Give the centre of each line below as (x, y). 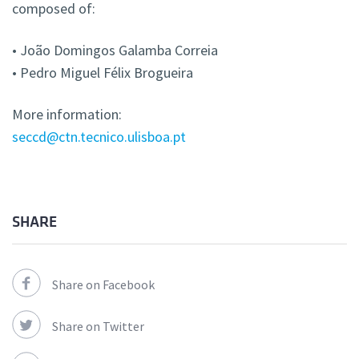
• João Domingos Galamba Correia (115, 50)
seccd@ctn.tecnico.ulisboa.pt (99, 137)
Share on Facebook (103, 285)
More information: (67, 115)
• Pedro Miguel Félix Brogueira (103, 73)
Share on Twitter (98, 327)
